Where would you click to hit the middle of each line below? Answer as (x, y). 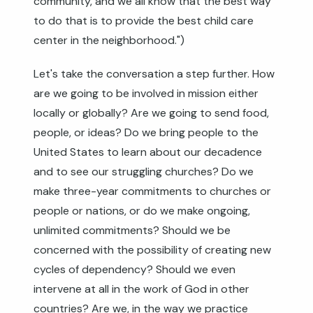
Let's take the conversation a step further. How (154, 74)
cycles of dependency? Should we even (134, 269)
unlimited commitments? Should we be (132, 230)
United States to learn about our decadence (148, 152)
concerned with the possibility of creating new (152, 250)
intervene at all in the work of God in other (141, 289)
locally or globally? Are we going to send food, (151, 113)
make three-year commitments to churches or (152, 191)
